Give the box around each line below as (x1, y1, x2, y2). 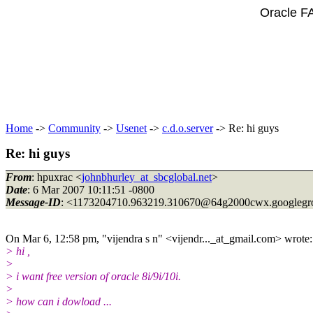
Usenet (116, 122, 147, 134)
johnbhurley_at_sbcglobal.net (82, 170, 212, 183)
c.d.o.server (162, 122, 213, 134)
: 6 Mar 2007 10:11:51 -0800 (27, 183, 154, 196)
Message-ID (6, 196, 61, 208)
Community (48, 122, 101, 134)
